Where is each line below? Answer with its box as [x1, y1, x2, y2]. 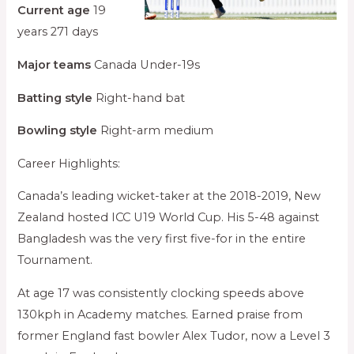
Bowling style [17, 123, 98, 138]
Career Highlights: [17, 156, 121, 171]
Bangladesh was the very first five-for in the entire [17, 232, 307, 247]
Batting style [17, 90, 93, 105]
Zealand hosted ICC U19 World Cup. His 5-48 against [17, 210, 320, 225]
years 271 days [17, 24, 99, 40]
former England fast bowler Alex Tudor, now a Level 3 [17, 328, 331, 343]
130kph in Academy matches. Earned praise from [17, 307, 303, 322]
